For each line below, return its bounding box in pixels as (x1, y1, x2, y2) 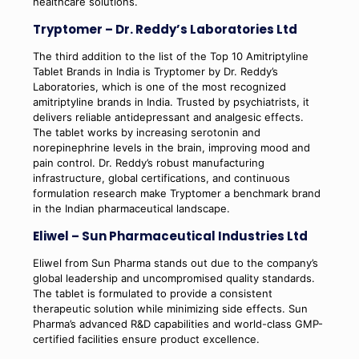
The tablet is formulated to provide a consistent (32, 286, 272, 300)
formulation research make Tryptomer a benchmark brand (32, 186, 321, 200)
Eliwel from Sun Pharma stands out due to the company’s (32, 256, 318, 269)
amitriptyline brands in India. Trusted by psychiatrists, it (32, 95, 309, 108)
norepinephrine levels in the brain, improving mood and (32, 140, 310, 154)
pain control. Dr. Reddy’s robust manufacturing (32, 155, 264, 169)
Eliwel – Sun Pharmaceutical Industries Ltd (32, 227, 308, 244)
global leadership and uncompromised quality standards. (32, 271, 315, 284)
